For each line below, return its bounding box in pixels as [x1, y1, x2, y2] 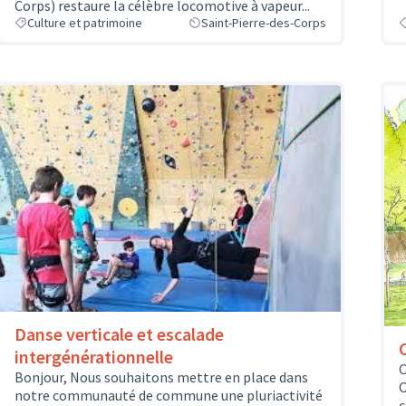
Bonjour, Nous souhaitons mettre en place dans [14, 368, 308, 387]
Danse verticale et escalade [14, 323, 224, 346]
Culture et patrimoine [27, 14, 142, 32]
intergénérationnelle [14, 345, 173, 369]
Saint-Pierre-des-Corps [201, 14, 326, 32]
